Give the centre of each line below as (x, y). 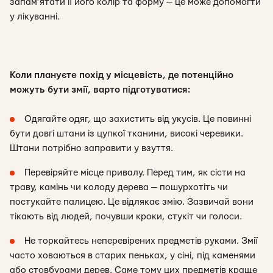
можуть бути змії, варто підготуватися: (100, 90)
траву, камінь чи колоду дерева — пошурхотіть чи (119, 187)
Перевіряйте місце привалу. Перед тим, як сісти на (135, 173)
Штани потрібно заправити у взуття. (91, 148)
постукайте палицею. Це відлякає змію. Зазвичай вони (132, 202)
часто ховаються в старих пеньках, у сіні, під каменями (133, 256)
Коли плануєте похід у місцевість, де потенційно (122, 75)
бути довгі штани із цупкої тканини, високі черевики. (126, 134)
